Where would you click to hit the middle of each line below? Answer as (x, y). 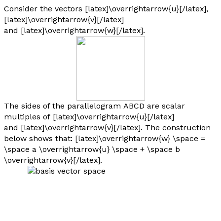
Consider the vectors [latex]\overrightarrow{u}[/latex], (106, 9)
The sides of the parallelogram (64, 106)
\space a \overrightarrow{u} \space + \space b (92, 149)
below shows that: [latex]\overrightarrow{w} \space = (105, 138)
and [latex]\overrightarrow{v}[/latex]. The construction (107, 128)
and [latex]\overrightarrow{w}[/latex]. (74, 30)
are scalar (165, 106)
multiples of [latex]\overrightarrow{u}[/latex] (89, 117)
